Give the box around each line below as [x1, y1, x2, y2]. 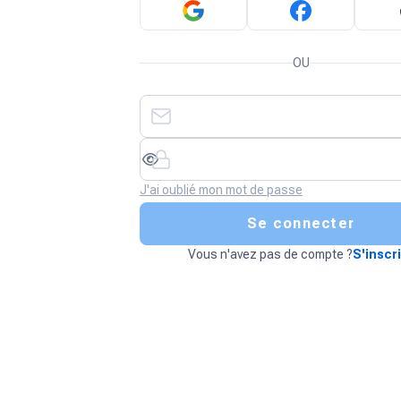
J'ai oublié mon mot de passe [140, 183, 303, 197]
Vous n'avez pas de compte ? [187, 247, 353, 261]
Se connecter [247, 215, 354, 232]
